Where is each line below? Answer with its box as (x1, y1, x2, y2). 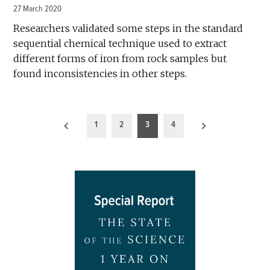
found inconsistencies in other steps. (13, 67, 187, 80)
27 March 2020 (13, 4, 62, 14)
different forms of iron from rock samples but (13, 52, 227, 65)
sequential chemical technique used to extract (13, 37, 227, 50)
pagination (13, 131, 74, 150)
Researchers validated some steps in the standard (13, 22, 243, 35)
